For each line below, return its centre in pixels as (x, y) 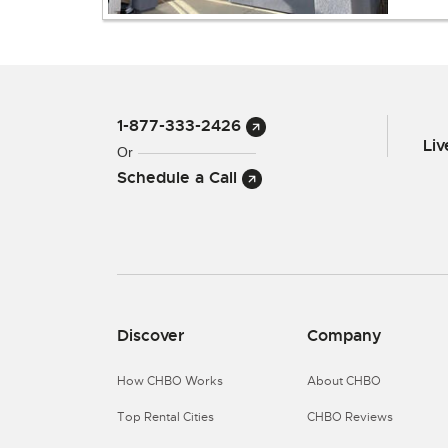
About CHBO (344, 381)
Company (344, 335)
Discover (150, 335)
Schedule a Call (179, 177)
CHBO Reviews (350, 417)
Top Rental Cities (165, 417)
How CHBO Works (170, 381)
